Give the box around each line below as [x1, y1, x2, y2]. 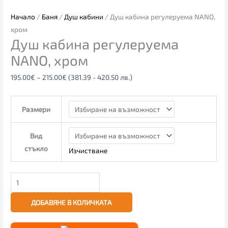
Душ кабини [64, 12, 104, 21]
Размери [22, 105, 51, 114]
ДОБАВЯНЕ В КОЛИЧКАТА [31, 198, 112, 207]
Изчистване [68, 146, 107, 155]
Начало [11, 12, 36, 21]
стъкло [24, 144, 48, 153]
